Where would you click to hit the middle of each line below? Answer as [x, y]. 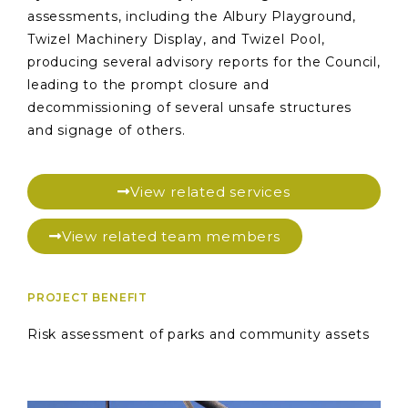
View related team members [171, 236]
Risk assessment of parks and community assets [199, 334]
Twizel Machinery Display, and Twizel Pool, [176, 40]
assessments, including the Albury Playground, [192, 17]
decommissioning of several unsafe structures [190, 108]
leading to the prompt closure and [148, 85]
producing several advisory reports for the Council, [204, 62]
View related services [210, 191]
